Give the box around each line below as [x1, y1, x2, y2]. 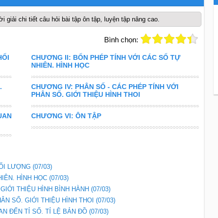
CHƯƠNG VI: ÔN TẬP [31, 112, 101, 120]
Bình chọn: [104, 36, 138, 44]
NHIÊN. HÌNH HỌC [31, 61, 90, 69]
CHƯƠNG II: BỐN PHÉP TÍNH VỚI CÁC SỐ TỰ [31, 54, 181, 61]
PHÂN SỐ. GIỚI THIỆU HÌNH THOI [31, 91, 140, 98]
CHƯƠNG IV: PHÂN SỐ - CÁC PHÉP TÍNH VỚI [31, 83, 179, 91]
